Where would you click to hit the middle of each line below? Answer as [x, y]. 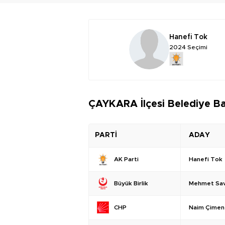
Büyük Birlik [131, 184]
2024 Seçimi [188, 47]
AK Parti [126, 159]
